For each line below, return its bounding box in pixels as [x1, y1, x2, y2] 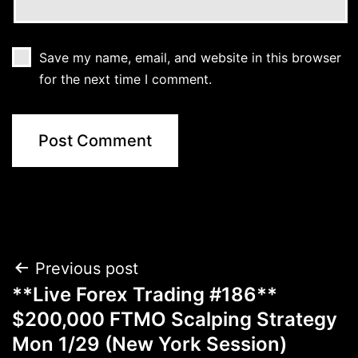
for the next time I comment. [38, 70, 212, 87]
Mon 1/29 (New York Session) [12, 332, 287, 356]
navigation [11, 291, 151, 327]
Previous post [35, 258, 138, 278]
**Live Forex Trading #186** [12, 282, 277, 306]
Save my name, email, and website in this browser [38, 49, 341, 66]
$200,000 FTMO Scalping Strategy [12, 307, 337, 331]
